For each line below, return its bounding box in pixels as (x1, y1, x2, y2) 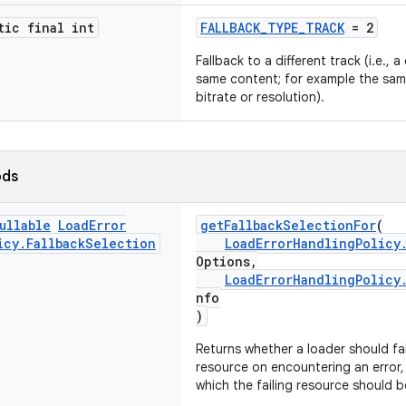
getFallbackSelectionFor (200, 217, 376, 234)
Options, (196, 253, 257, 270)
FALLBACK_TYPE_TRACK (200, 19, 344, 36)
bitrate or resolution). (196, 89, 324, 105)
